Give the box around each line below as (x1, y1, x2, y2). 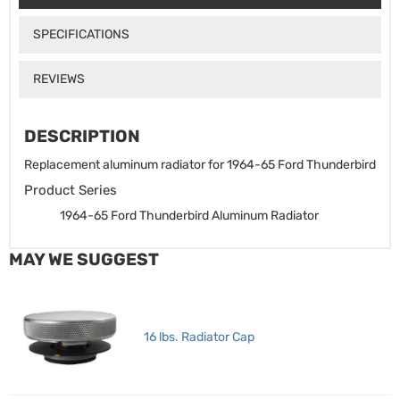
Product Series (24, 182, 117, 199)
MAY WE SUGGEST (9, 249, 159, 271)
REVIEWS (32, 71, 85, 87)
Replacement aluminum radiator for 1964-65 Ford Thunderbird (24, 157, 376, 173)
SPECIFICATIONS (32, 26, 129, 42)
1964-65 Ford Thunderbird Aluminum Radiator (60, 208, 319, 224)
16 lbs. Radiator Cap (143, 329, 254, 345)
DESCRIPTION (24, 126, 140, 147)
